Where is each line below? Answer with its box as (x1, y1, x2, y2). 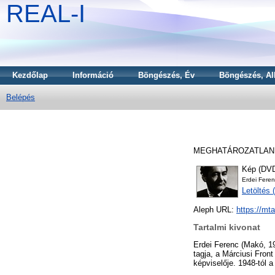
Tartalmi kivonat (193, 222, 260, 233)
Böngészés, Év (138, 71, 195, 80)
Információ (72, 71, 114, 80)
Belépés (6, 93, 35, 102)
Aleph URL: (193, 205, 236, 215)
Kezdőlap (12, 71, 48, 80)
